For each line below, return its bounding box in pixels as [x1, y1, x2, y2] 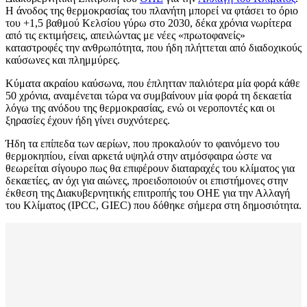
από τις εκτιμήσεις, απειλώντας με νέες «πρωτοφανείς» [5, 29, 245, 42]
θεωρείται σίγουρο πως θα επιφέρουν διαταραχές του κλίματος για [5, 162, 295, 175]
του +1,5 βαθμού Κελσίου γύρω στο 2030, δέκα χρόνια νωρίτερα [5, 17, 291, 29]
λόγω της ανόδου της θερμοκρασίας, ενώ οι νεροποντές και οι [5, 102, 275, 114]
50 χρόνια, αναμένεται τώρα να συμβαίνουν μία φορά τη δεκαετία [5, 90, 291, 102]
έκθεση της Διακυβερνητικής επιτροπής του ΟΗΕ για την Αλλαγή [5, 187, 290, 199]
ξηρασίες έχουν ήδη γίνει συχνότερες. [5, 114, 170, 127]
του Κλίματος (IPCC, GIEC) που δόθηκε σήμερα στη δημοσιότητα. [5, 199, 302, 212]
